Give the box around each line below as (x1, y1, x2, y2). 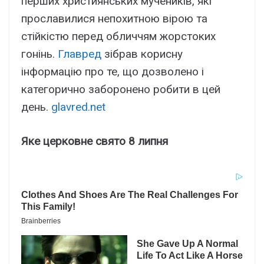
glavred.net (51, 100, 105, 114)
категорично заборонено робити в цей (21, 82, 220, 96)
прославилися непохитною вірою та (21, 11, 207, 25)
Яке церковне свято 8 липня (21, 134, 168, 148)
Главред (58, 47, 101, 61)
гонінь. (21, 47, 58, 61)
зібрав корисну (101, 47, 183, 61)
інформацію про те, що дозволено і (21, 64, 204, 78)
